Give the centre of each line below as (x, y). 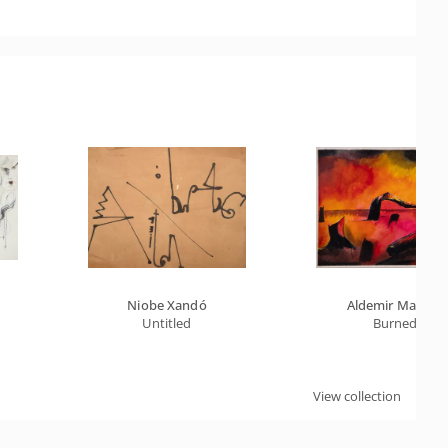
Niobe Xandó (167, 305)
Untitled (167, 323)
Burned (395, 323)
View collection (357, 396)
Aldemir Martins (395, 305)
